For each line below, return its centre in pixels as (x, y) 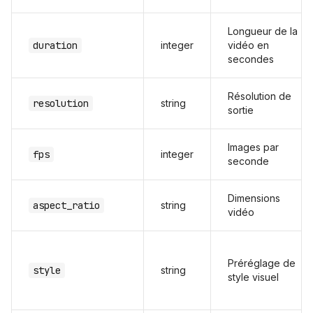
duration (55, 45)
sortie (241, 110)
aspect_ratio (66, 205)
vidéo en (248, 45)
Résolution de (260, 96)
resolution (61, 103)
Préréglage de (262, 263)
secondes (251, 59)
